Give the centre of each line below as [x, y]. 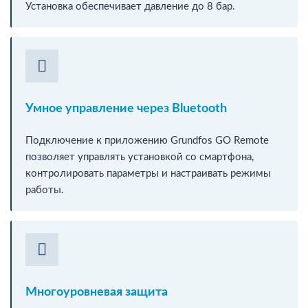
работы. [45, 190]
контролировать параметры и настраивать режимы [148, 173]
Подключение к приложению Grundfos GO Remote [147, 140]
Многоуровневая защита [97, 292]
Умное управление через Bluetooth [126, 108]
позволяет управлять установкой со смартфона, [140, 157]
